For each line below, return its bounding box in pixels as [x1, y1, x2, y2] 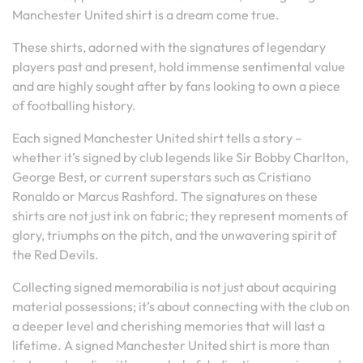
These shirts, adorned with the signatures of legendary [12, 39, 326, 55]
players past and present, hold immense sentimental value [12, 58, 345, 75]
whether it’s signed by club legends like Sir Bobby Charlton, [12, 149, 348, 165]
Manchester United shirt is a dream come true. [12, 6, 280, 23]
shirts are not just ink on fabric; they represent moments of [12, 207, 348, 224]
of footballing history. [12, 97, 136, 113]
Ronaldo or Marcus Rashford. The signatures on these [12, 188, 318, 204]
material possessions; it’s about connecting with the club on [12, 298, 350, 314]
